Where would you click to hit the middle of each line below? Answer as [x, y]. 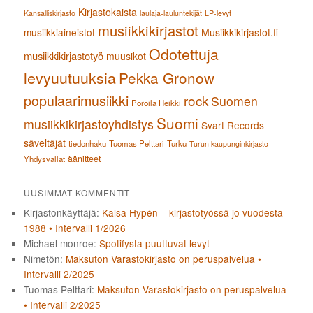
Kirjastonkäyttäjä [60, 212]
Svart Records [233, 125]
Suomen [235, 101]
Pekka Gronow [167, 77]
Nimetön [42, 258]
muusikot [126, 56]
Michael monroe [59, 243]
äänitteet [85, 158]
